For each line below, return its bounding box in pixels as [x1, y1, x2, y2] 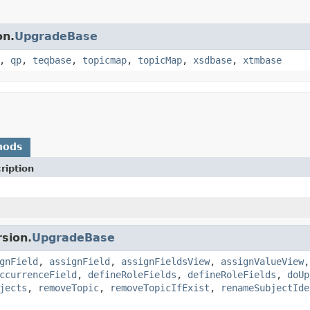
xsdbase [193, 54, 232, 66]
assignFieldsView [121, 255, 210, 267]
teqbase [33, 54, 71, 66]
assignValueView [221, 255, 304, 267]
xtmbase [243, 54, 282, 66]
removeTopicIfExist [110, 282, 210, 293]
